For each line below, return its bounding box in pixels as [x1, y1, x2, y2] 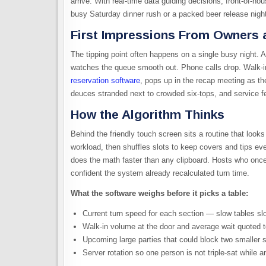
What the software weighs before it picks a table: [71, 189, 248, 198]
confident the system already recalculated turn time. [71, 169, 249, 178]
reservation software [71, 76, 140, 85]
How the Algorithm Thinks [71, 107, 224, 121]
